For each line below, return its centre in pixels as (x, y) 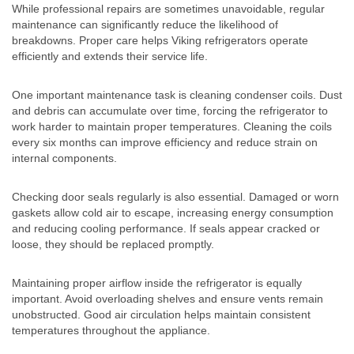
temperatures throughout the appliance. (111, 331)
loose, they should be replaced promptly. (113, 245)
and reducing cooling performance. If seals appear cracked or (166, 229)
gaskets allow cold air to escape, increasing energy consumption (173, 213)
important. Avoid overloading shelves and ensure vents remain (168, 299)
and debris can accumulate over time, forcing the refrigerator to (170, 111)
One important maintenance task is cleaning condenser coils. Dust (177, 95)
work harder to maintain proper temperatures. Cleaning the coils (172, 127)
